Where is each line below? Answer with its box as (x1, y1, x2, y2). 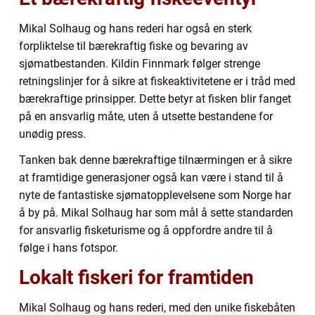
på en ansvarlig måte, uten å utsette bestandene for (19, 110, 273, 124)
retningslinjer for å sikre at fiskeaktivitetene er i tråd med (19, 75, 295, 89)
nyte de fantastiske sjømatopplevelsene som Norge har (19, 188, 291, 202)
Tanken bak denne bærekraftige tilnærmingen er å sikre (19, 153, 292, 167)
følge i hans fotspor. (19, 241, 118, 255)
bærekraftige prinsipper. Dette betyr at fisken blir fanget (19, 92, 291, 106)
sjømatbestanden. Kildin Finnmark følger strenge (19, 57, 260, 71)
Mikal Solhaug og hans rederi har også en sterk (19, 22, 252, 36)
